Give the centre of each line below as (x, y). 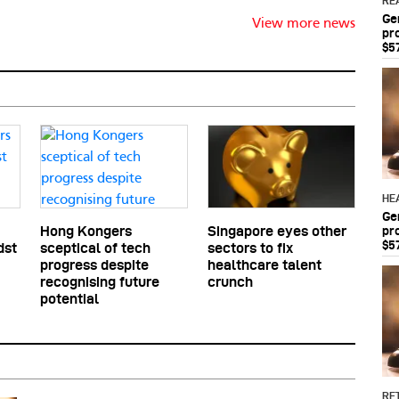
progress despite (94, 265)
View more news (304, 24)
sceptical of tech (95, 248)
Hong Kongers (86, 232)
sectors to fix (250, 248)
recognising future (100, 282)
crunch (230, 282)
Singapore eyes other (277, 232)
